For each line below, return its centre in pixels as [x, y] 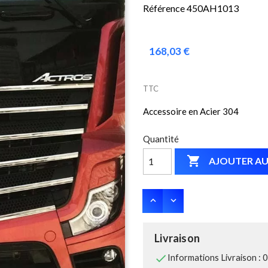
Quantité [161, 138]
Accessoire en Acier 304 [191, 111]
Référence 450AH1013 [191, 8]
